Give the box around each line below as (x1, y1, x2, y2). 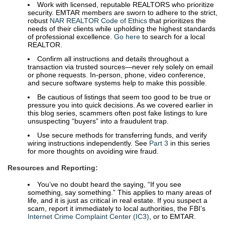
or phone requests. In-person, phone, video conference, (28, 71, 205, 79)
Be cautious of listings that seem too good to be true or (37, 93, 211, 101)
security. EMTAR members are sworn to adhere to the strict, (28, 9, 217, 17)
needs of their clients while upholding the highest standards (28, 25, 215, 33)
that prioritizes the (147, 17, 206, 25)
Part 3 (149, 139, 168, 148)
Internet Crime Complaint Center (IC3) (28, 212, 149, 221)
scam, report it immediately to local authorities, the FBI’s (28, 204, 205, 213)
